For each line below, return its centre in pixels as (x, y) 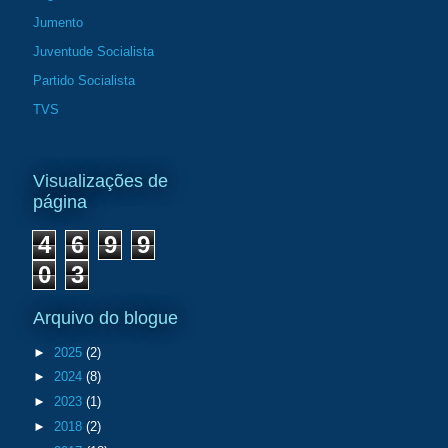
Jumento (58, 22)
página (60, 202)
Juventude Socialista (93, 51)
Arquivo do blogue (105, 318)
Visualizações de (100, 181)
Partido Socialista (84, 80)
